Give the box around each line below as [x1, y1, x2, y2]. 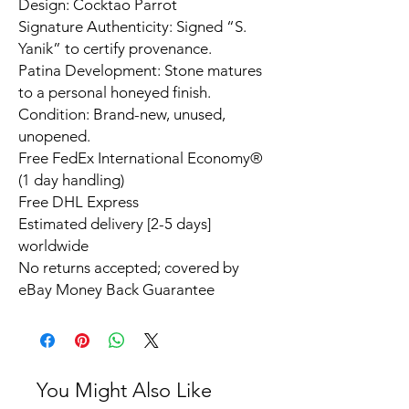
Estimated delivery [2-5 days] [18, 215, 211, 234]
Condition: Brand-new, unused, [18, 105, 225, 124]
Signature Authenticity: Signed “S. [18, 17, 246, 37]
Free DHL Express [18, 193, 139, 212]
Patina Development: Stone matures [18, 61, 262, 80]
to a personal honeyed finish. [18, 83, 211, 102]
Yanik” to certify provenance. [18, 39, 212, 58]
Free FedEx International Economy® [18, 149, 263, 168]
